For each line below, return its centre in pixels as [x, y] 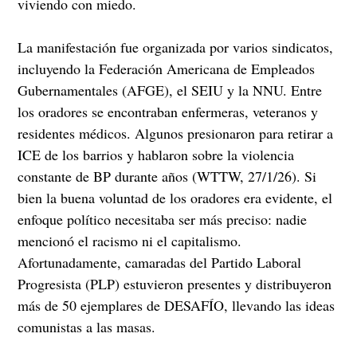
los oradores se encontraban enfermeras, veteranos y [168, 111]
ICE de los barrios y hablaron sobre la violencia [156, 154]
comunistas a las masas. [87, 326]
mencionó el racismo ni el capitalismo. [130, 240]
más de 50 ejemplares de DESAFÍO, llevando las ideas [177, 305]
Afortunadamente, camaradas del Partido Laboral [160, 262]
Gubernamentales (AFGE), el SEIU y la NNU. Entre [170, 90]
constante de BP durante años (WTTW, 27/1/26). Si [167, 176]
